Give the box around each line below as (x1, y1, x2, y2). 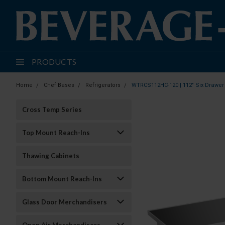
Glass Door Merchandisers (22, 198, 107, 206)
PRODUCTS (32, 57, 76, 66)
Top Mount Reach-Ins (22, 129, 90, 137)
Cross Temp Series (22, 105, 82, 114)
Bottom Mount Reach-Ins (22, 175, 102, 183)
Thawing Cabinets (22, 152, 79, 160)
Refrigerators (85, 82, 121, 88)
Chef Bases (44, 82, 74, 88)
